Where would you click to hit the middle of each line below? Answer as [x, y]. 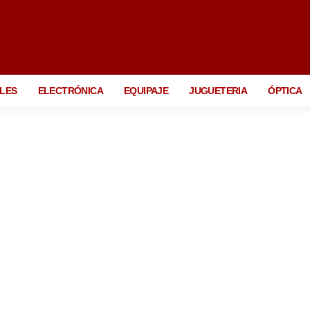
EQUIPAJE [146, 91]
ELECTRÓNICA [70, 91]
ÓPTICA [285, 91]
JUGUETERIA [218, 91]
